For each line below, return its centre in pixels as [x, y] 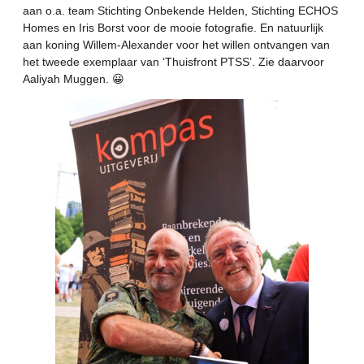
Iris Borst [102, 28]
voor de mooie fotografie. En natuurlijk [224, 28]
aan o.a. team [60, 11]
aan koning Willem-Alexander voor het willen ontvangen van [176, 45]
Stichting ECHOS [295, 11]
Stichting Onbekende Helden [171, 11]
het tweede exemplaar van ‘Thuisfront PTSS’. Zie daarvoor [173, 62]
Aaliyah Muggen [64, 79]
